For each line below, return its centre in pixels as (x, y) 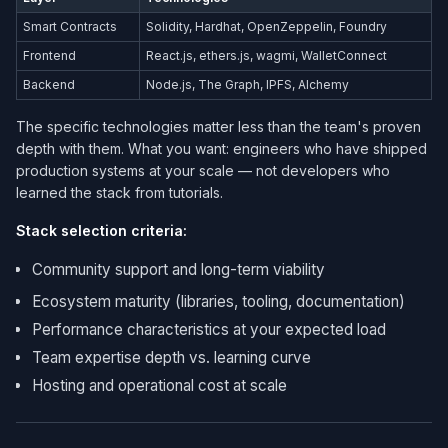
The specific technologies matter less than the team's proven (218, 127)
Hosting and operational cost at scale (159, 386)
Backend (49, 85)
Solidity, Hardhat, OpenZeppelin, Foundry (267, 27)
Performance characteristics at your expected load (209, 330)
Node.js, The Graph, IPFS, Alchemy (248, 85)
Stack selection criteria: (101, 231)
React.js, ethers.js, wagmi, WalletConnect (267, 56)
